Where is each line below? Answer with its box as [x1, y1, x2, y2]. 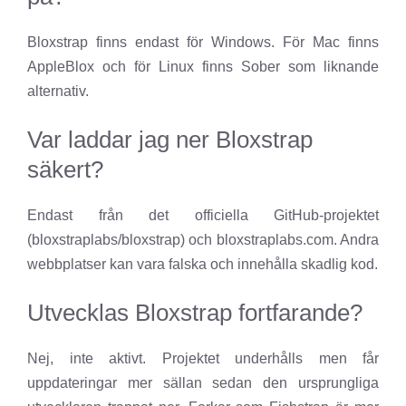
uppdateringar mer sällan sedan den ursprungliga [27, 375, 379, 391]
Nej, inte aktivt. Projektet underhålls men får [27, 351, 379, 367]
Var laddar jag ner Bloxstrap [27, 126, 313, 154]
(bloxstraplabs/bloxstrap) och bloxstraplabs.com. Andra [27, 232, 379, 248]
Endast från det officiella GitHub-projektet [27, 208, 379, 224]
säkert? [27, 156, 103, 184]
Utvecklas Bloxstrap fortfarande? [27, 299, 362, 327]
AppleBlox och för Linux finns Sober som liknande [27, 59, 379, 75]
